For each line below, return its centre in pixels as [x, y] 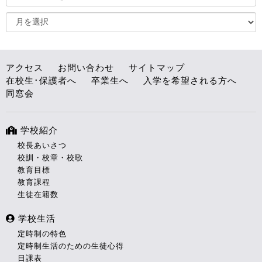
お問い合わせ [86, 68]
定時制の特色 [42, 234]
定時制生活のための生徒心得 [71, 246]
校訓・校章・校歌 [50, 158]
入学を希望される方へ [190, 81]
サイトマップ [157, 68]
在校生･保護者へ [41, 81]
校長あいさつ [42, 146]
